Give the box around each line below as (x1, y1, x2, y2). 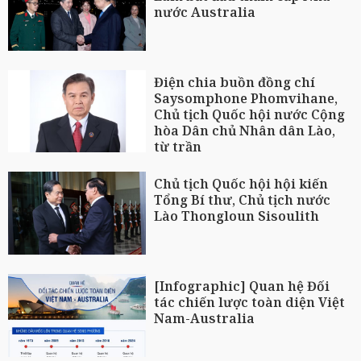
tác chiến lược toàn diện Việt (154, 293, 346, 312)
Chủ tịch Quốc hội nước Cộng (154, 105, 346, 123)
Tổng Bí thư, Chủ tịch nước (154, 191, 331, 210)
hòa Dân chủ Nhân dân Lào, (154, 121, 336, 139)
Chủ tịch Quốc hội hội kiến (154, 175, 329, 193)
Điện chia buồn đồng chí (154, 73, 316, 91)
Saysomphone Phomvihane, (154, 89, 338, 107)
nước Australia (154, 2, 256, 21)
